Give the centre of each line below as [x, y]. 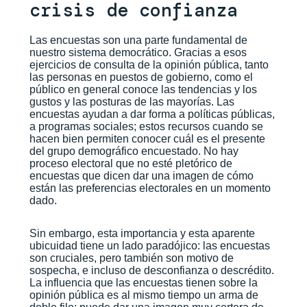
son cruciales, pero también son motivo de [131, 258]
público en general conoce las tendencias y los [143, 90]
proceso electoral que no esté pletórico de [131, 164]
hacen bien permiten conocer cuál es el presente [147, 139]
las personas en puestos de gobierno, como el [141, 77]
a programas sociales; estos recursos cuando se [146, 127]
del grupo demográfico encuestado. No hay [134, 151]
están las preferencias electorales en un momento [150, 188]
